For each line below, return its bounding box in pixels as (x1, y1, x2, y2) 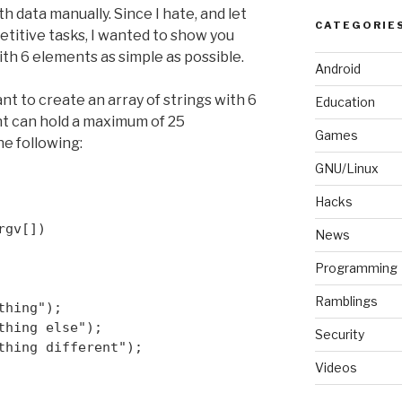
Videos (314, 359, 357, 375)
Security (314, 326, 364, 342)
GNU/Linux (314, 160, 379, 176)
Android (314, 60, 361, 76)
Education (314, 93, 375, 109)
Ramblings (314, 293, 378, 309)
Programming (314, 259, 398, 275)
